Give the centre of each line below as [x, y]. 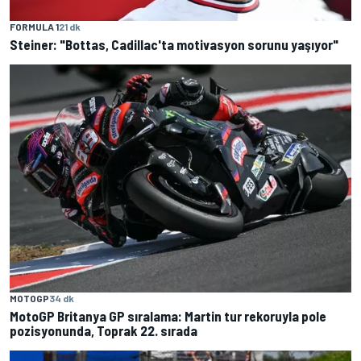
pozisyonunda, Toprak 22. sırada [104, 330]
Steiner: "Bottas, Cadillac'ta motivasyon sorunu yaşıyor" [174, 45]
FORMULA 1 [34, 27]
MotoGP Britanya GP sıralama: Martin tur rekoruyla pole [168, 315]
